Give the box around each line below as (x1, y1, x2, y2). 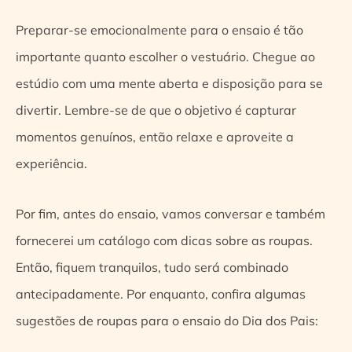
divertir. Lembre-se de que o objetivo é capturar (16, 101, 296, 118)
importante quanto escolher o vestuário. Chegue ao (16, 48, 315, 64)
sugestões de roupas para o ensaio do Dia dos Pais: (16, 312, 318, 328)
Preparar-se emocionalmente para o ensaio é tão (16, 21, 303, 38)
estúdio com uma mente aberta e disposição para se (16, 75, 323, 91)
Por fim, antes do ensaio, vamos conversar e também (16, 205, 325, 222)
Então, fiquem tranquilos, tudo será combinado (16, 258, 288, 275)
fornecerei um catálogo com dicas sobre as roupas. (16, 232, 313, 248)
